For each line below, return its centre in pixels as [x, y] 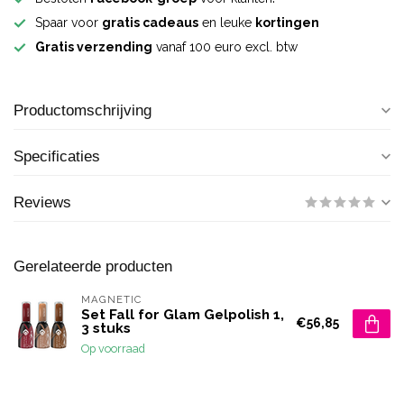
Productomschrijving [83, 110]
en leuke [227, 23]
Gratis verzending [94, 47]
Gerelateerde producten [93, 266]
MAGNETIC [111, 299]
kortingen [287, 23]
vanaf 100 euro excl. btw [225, 47]
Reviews [42, 202]
